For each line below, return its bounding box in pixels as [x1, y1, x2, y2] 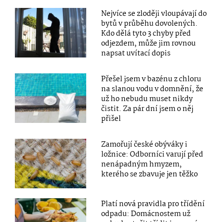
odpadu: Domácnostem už [101, 208, 191, 221]
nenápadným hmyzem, [101, 159, 182, 171]
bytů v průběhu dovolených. [101, 18, 198, 30]
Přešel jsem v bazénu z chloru [101, 73, 202, 86]
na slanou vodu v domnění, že [101, 83, 204, 96]
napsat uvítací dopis [101, 48, 171, 60]
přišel [101, 113, 121, 125]
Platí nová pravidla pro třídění [101, 198, 205, 211]
